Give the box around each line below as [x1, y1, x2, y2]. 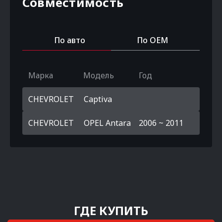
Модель [83, 70, 114, 81]
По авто [54, 35, 85, 46]
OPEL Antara [84, 117, 131, 128]
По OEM [137, 35, 168, 46]
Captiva [84, 94, 112, 105]
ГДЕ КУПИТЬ [74, 202, 148, 219]
